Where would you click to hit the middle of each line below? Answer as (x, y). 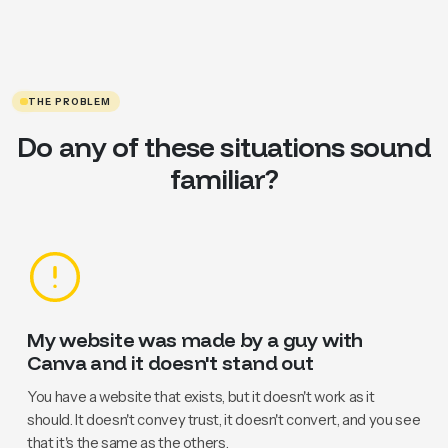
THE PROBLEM (70, 101)
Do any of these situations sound (224, 146)
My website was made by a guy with (195, 340)
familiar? (224, 178)
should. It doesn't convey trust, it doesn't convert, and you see (224, 419)
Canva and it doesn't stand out (170, 363)
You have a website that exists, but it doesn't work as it (201, 396)
